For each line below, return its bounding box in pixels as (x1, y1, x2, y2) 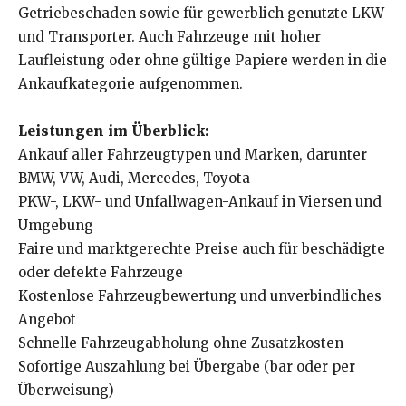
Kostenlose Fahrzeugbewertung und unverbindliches (18, 287, 382, 305)
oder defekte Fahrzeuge (18, 264, 183, 282)
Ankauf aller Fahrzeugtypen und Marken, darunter (18, 146, 367, 164)
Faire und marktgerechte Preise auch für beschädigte (18, 240, 385, 258)
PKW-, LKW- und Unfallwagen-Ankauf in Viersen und (18, 193, 382, 211)
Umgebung (18, 217, 93, 235)
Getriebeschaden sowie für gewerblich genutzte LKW (18, 5, 384, 23)
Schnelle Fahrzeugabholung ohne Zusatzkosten (18, 334, 343, 353)
